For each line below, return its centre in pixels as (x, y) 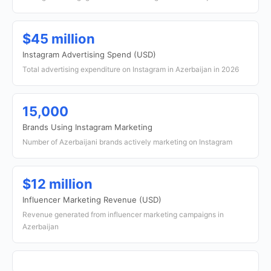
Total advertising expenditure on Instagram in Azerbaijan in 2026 (131, 69)
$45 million (59, 39)
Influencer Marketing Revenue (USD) (92, 200)
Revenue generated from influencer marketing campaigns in (123, 214)
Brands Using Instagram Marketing (87, 127)
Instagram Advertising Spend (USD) (89, 54)
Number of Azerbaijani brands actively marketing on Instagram (127, 142)
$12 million (57, 184)
